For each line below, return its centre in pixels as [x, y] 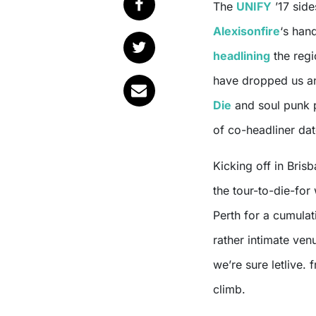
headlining [242, 56]
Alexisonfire [247, 31]
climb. [229, 290]
